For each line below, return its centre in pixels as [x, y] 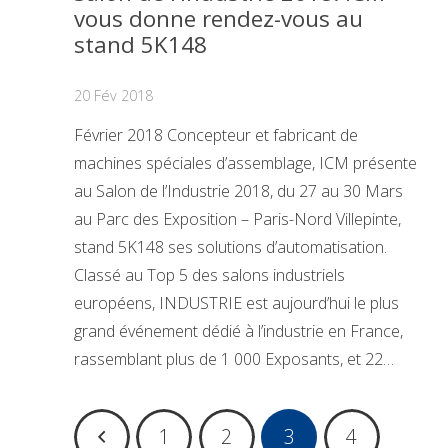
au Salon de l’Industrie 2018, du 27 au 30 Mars [238, 191]
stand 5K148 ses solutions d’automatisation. [230, 247]
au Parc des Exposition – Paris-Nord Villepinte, [237, 219]
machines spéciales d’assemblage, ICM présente [245, 163]
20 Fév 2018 [113, 96]
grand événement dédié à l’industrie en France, [238, 331]
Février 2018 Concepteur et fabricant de [216, 135]
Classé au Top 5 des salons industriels [209, 275]
